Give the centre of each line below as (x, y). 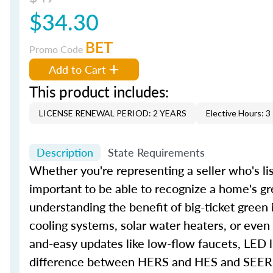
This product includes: (99, 91)
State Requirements (156, 152)
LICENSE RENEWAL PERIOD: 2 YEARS (113, 113)
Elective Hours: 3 (238, 113)
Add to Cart (77, 69)
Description (65, 152)
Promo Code (57, 49)
